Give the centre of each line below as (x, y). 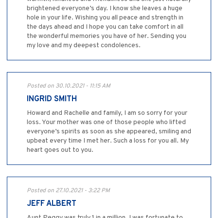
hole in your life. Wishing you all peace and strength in (105, 18)
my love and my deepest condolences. (84, 46)
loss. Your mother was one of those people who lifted (106, 123)
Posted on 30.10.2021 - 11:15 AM (69, 86)
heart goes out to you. (60, 150)
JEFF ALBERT (52, 204)
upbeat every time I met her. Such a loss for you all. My (108, 141)
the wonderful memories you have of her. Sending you (107, 36)
